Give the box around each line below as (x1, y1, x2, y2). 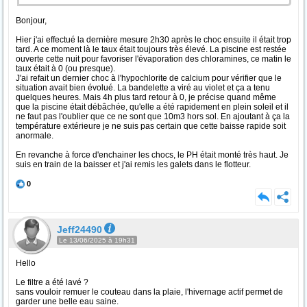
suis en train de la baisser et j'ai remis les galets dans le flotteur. (16, 160, 251, 169)
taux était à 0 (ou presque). (16, 64, 115, 73)
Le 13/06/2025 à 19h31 (59, 236, 135, 244)
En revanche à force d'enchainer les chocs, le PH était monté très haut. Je (16, 150, 288, 160)
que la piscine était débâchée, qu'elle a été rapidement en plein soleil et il (16, 102, 288, 112)
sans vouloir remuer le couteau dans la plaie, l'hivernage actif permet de (16, 287, 283, 297)
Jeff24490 (57, 224, 102, 235)
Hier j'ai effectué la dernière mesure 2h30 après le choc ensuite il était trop (16, 35, 291, 45)
